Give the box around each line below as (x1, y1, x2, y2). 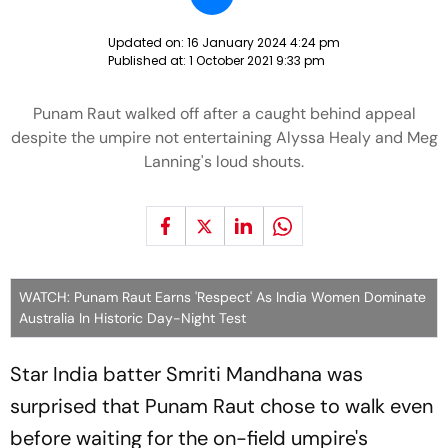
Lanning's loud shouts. (144, 151, 304, 172)
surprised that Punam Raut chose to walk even (10, 393, 433, 419)
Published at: (108, 52, 189, 69)
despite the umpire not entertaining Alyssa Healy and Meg (10, 127, 438, 148)
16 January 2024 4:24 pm (187, 34, 340, 51)
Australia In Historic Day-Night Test (19, 309, 246, 327)
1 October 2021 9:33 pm (189, 52, 325, 69)
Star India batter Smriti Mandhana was (10, 361, 363, 387)
